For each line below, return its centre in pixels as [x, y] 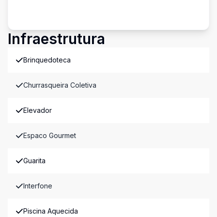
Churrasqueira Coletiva [60, 85]
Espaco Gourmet [50, 135]
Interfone [38, 186]
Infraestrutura [56, 39]
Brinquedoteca [47, 60]
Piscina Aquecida [51, 211]
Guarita [34, 161]
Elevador [38, 110]
